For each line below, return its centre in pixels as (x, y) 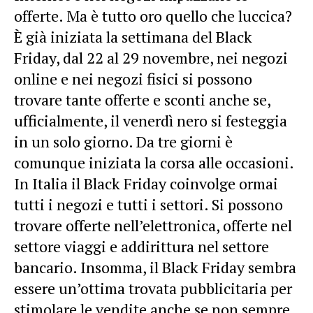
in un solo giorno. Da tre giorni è (123, 141)
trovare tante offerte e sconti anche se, (142, 100)
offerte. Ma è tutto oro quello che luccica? (153, 16)
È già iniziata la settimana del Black (133, 37)
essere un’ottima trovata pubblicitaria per (153, 288)
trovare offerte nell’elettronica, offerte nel (153, 225)
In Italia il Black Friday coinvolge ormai (146, 183)
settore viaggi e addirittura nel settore (141, 246)
